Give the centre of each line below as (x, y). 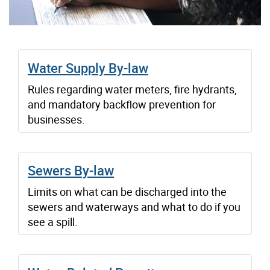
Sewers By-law (71, 171)
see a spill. (53, 222)
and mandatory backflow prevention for (122, 105)
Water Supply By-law (88, 68)
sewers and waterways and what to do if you (134, 207)
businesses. (56, 120)
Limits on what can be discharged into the (127, 192)
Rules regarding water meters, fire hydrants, (132, 89)
